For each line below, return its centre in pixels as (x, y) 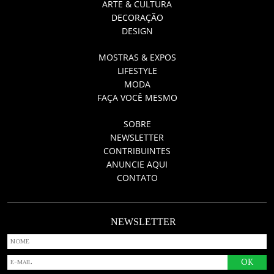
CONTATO (137, 177)
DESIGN (137, 31)
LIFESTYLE (137, 70)
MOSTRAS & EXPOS (137, 57)
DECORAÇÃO (137, 17)
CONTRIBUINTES (137, 150)
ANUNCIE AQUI (137, 164)
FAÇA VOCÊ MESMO (137, 97)
